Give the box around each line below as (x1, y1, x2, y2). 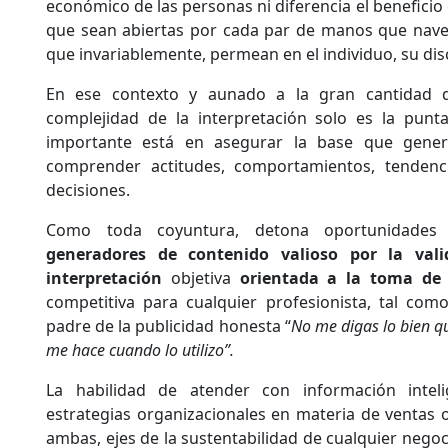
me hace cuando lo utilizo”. (46, 338, 234, 361)
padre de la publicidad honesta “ (46, 314, 291, 337)
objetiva (162, 266, 240, 289)
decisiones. (46, 178, 130, 201)
